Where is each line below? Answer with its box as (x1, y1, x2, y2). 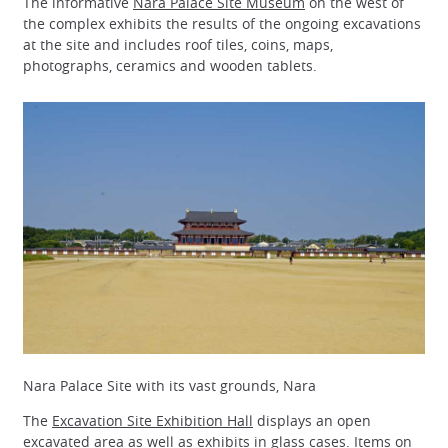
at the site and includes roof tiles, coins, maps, (23, 34, 333, 54)
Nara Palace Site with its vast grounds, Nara (23, 376, 316, 396)
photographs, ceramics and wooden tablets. (23, 55, 317, 75)
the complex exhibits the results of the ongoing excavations (23, 13, 421, 33)
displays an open (253, 411, 371, 431)
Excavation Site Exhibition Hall (52, 411, 253, 431)
